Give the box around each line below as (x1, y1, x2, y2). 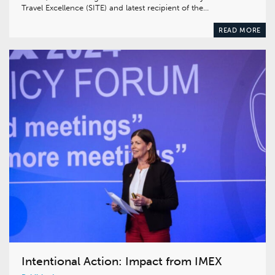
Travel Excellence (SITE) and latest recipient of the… (21, 3, 209, 13)
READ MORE (218, 26, 261, 35)
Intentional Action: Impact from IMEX (21, 254, 222, 268)
